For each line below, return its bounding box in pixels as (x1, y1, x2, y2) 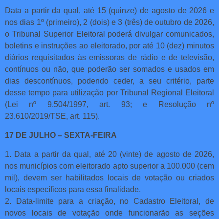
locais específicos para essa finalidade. (5, 185, 141, 194)
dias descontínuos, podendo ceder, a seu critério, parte (5, 76, 214, 85)
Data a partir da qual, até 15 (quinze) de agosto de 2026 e (5, 6, 214, 15)
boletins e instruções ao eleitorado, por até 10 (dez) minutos (5, 41, 214, 50)
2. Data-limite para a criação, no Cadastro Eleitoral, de (5, 197, 214, 205)
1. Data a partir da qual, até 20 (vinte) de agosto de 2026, (5, 150, 214, 158)
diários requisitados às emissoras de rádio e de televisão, (5, 53, 214, 62)
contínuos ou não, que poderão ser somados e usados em (5, 65, 214, 73)
